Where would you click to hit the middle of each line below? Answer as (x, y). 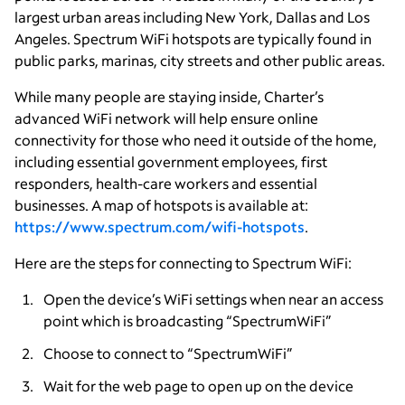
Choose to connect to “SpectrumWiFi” (168, 353)
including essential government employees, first (171, 161)
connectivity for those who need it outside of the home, (196, 139)
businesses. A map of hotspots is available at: (161, 204)
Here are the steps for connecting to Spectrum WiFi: (183, 262)
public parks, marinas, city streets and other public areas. (200, 60)
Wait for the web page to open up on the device (198, 385)
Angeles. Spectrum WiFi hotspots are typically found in (193, 38)
